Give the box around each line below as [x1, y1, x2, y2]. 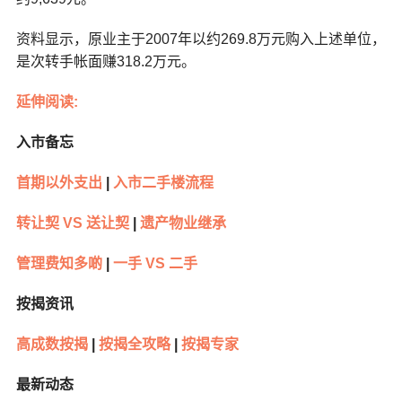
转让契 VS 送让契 [15, 215, 129, 232]
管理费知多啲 [15, 256, 102, 272]
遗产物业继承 [135, 215, 226, 232]
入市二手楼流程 [109, 175, 214, 191]
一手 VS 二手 [109, 256, 201, 272]
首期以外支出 [15, 175, 102, 191]
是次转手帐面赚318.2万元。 [15, 54, 196, 70]
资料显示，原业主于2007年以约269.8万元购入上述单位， [15, 31, 386, 48]
